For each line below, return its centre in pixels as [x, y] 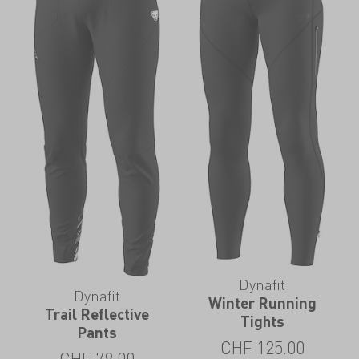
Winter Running [262, 303]
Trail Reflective [97, 314]
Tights [262, 321]
